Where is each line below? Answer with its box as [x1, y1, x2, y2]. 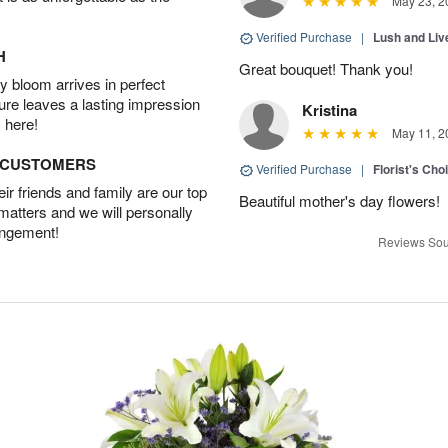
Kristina [302, 99, 357, 121]
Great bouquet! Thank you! [239, 58, 413, 79]
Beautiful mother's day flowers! [239, 190, 440, 211]
